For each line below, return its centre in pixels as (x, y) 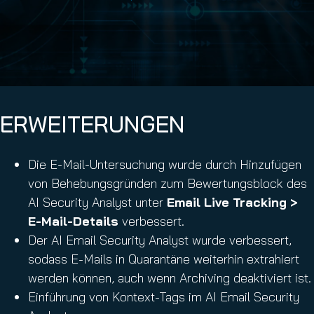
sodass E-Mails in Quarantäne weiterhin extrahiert (164, 259)
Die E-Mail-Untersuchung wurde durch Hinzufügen (165, 164)
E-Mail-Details (73, 221)
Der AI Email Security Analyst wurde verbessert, (160, 240)
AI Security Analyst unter (97, 202)
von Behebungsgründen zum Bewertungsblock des (168, 183)
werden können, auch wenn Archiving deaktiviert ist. (170, 278)
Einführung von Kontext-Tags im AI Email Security (164, 297)
